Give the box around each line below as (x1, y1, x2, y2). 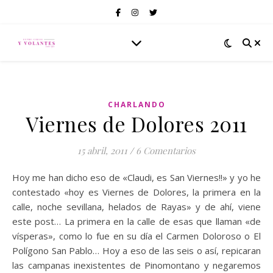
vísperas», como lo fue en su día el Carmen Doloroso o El (12, 230, 261, 242)
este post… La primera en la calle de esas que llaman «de (12, 215, 261, 227)
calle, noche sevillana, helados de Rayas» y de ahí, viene (12, 200, 261, 213)
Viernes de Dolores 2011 (26, 110, 247, 137)
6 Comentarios (136, 144, 196, 157)
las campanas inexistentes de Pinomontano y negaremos (12, 259, 261, 271)
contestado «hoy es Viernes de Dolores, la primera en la (12, 186, 261, 198)
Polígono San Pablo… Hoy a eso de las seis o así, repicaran (12, 244, 261, 257)
